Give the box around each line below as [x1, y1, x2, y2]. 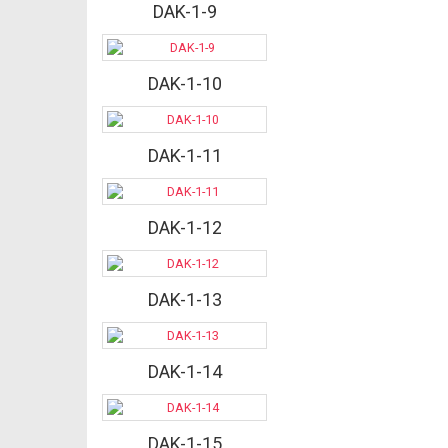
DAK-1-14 [147, 361, 222, 383]
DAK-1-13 [147, 289, 222, 311]
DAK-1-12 [147, 217, 222, 239]
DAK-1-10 [147, 73, 222, 95]
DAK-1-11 [147, 145, 222, 167]
